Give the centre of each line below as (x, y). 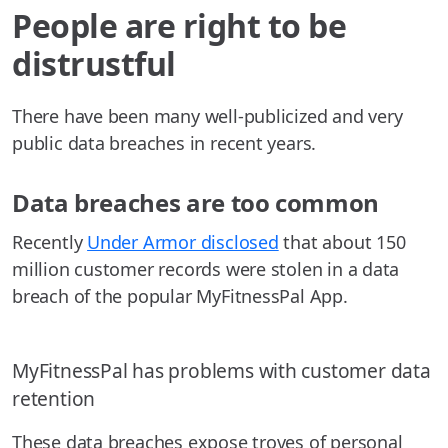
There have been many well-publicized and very (207, 116)
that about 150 (342, 242)
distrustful (94, 64)
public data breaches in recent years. (164, 143)
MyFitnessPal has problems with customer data (221, 370)
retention (54, 398)
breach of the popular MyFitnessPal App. (180, 296)
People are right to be (179, 26)
